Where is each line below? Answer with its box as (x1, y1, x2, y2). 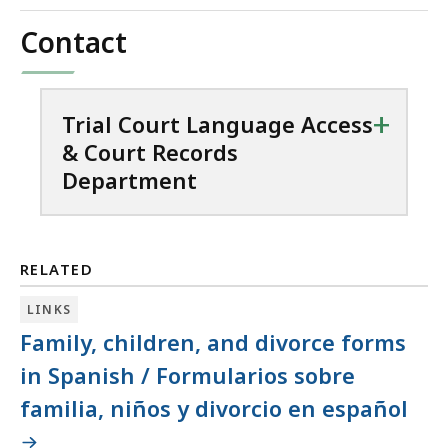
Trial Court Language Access (62, 108, 373, 139)
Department (62, 164, 197, 195)
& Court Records (62, 136, 238, 167)
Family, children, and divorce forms (20, 327, 406, 358)
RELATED (20, 258, 94, 279)
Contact (20, 22, 127, 61)
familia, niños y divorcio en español (20, 393, 408, 424)
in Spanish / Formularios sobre (20, 360, 355, 391)
